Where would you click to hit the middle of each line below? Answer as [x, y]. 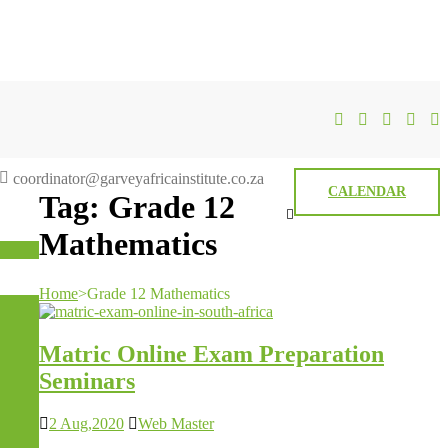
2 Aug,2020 [86, 423]
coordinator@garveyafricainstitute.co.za [138, 179]
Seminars [87, 380]
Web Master [176, 423]
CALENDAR [367, 191]
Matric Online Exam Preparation [211, 353]
